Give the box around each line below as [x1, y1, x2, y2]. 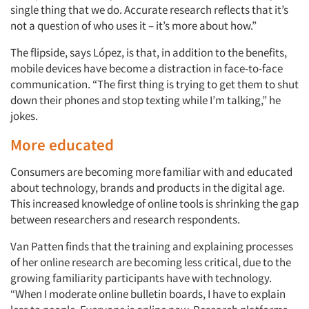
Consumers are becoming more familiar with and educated [10, 164, 292, 179]
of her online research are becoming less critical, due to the [10, 255, 291, 270]
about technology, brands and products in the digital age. [10, 180, 285, 195]
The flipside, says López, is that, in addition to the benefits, [10, 45, 287, 60]
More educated [10, 134, 114, 154]
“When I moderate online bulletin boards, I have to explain [10, 286, 286, 301]
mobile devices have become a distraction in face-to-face [10, 61, 283, 76]
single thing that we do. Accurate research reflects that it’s [10, 2, 288, 17]
